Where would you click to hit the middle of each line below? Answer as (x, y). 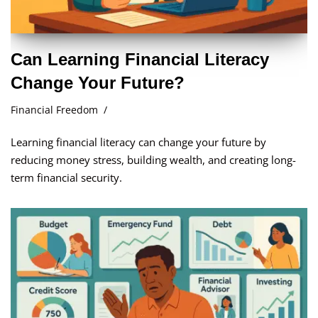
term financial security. (66, 177)
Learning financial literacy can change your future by (138, 142)
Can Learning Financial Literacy (140, 59)
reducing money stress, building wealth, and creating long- (153, 159)
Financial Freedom (54, 110)
